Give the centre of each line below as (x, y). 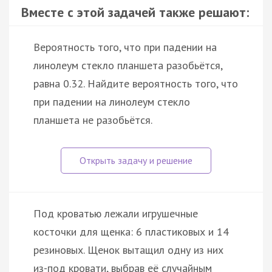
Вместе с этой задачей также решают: (135, 12)
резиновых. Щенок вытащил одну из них (128, 250)
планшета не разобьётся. (93, 120)
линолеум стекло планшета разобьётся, (128, 65)
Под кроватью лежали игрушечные (116, 213)
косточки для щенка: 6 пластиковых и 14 (131, 231)
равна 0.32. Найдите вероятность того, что (136, 83)
